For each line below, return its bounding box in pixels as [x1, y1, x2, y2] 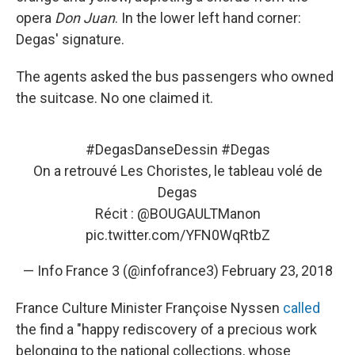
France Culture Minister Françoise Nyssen [16, 300, 283, 316]
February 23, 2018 [221, 262, 333, 279]
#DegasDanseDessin [85, 141, 218, 158]
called [283, 300, 320, 316]
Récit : [94, 205, 137, 222]
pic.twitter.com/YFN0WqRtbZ [85, 227, 270, 243]
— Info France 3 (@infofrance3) [22, 262, 222, 279]
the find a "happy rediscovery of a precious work [16, 321, 317, 338]
